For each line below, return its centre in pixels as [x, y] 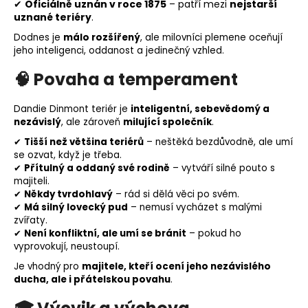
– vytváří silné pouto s [222, 168]
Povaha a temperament [136, 79]
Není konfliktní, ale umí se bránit [105, 233]
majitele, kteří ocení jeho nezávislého [176, 266]
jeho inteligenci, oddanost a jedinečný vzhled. [119, 50]
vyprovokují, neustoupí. [67, 246]
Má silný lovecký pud [76, 207]
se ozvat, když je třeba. [68, 155]
